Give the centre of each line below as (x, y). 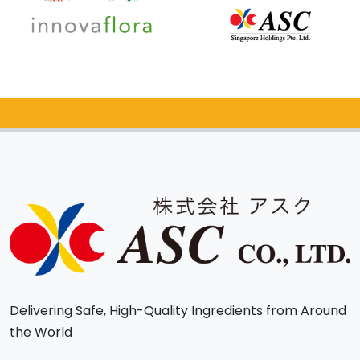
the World (41, 333)
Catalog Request (170, 145)
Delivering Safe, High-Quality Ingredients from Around (178, 311)
